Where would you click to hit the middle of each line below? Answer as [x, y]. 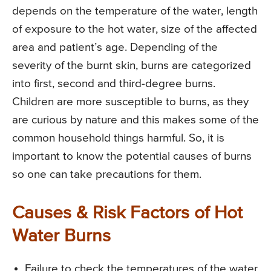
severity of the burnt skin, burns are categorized [132, 65]
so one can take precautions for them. [107, 174]
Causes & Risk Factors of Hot [127, 213]
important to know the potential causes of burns [132, 156]
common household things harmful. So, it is [118, 138]
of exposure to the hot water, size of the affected [135, 29]
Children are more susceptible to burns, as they [130, 102]
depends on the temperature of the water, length [135, 11]
